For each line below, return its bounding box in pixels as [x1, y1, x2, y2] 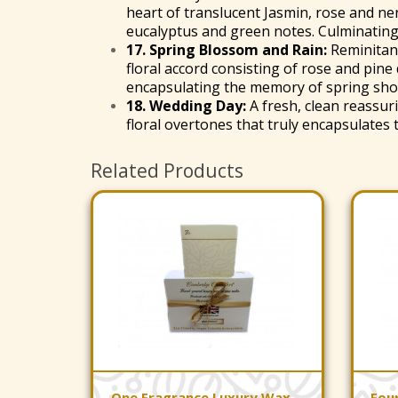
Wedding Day [149, 96, 243, 116]
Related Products [91, 158, 243, 184]
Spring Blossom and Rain [149, 40, 323, 60]
